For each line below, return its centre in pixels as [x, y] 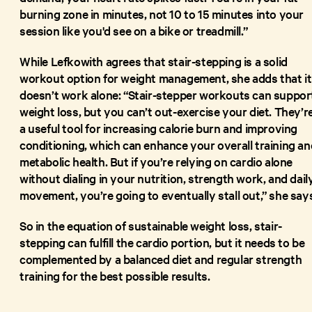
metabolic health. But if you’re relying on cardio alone [156, 161]
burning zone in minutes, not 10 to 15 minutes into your [162, 13]
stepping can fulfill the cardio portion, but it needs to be [162, 242]
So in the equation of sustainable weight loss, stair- [151, 225]
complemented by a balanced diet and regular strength [161, 258]
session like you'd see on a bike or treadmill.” [134, 30]
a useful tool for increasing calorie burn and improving [159, 127]
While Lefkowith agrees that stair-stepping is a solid [154, 61]
